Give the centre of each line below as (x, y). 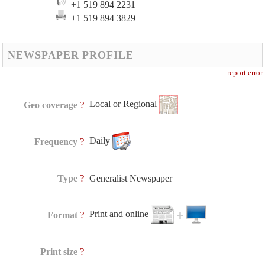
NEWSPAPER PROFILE (71, 55)
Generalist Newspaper (131, 178)
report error (245, 73)
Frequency (56, 142)
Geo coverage (51, 105)
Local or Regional (125, 104)
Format (63, 215)
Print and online (120, 214)
